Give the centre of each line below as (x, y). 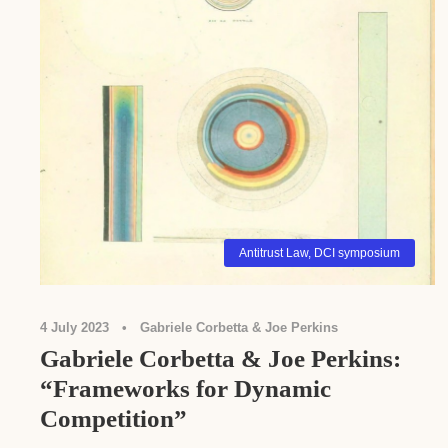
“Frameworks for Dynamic (185, 389)
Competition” (113, 419)
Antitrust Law (273, 253)
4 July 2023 (74, 328)
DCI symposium (356, 253)
